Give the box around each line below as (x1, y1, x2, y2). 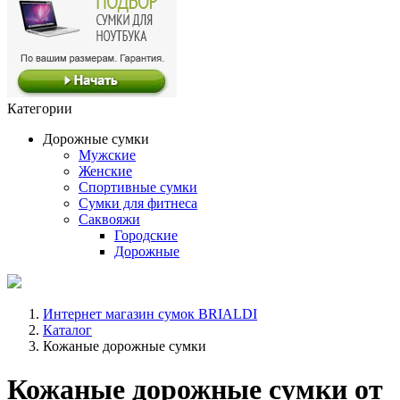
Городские (114, 227, 178, 243)
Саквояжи (79, 211, 140, 227)
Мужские (79, 146, 136, 162)
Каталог (43, 321, 92, 337)
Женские (79, 162, 132, 179)
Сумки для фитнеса (79, 195, 197, 211)
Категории (7, 100, 72, 116)
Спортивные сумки (79, 179, 197, 195)
